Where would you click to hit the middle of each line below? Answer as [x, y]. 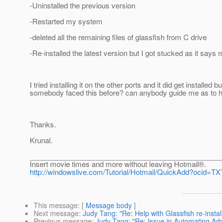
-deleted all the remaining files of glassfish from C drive [118, 37]
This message [56, 205]
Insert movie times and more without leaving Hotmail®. [118, 164]
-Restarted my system [66, 21]
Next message [56, 213]
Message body [109, 205]
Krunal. [41, 140]
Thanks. [43, 124]
